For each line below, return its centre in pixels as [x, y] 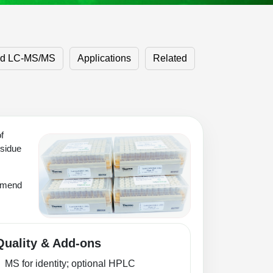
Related [170, 58]
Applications [104, 58]
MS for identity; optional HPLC [70, 263]
